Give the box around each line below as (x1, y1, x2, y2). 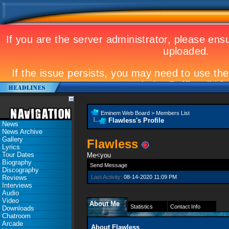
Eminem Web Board (101, 110, 150, 116)
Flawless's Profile (108, 117, 164, 124)
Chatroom (2, 212, 31, 220)
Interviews (2, 181, 32, 189)
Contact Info (170, 203, 200, 210)
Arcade (2, 220, 23, 227)
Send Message (90, 162, 127, 168)
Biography (2, 158, 32, 166)
